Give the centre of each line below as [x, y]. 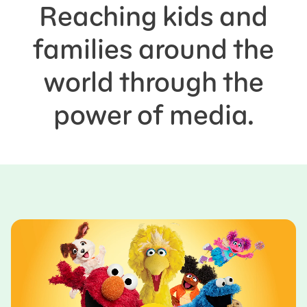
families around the [153, 49]
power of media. [153, 115]
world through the [153, 82]
